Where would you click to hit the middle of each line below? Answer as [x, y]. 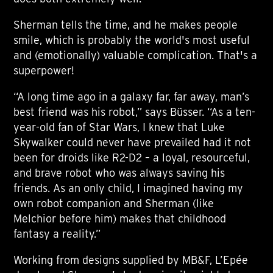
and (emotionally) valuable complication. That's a [136, 55]
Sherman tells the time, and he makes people [126, 25]
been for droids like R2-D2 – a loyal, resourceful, [132, 158]
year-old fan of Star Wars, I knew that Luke [119, 127]
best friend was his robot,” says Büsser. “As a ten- [135, 112]
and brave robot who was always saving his [119, 173]
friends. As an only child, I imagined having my [129, 188]
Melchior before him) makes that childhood [120, 219]
